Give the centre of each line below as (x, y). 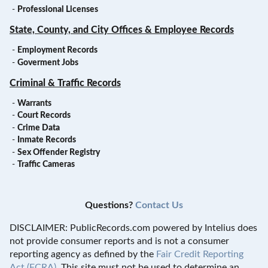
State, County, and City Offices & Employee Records (122, 30)
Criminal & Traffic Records (65, 83)
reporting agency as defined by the (83, 255)
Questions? (110, 205)
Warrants (34, 103)
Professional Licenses (57, 10)
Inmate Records (46, 140)
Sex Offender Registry (58, 152)
